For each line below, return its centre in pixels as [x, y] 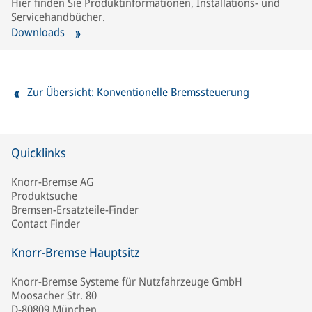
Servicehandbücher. [58, 17]
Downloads [39, 32]
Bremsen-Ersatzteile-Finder [75, 210]
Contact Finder [46, 224]
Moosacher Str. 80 [54, 296]
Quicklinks [39, 153]
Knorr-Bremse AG [53, 182]
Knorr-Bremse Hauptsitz [75, 252]
